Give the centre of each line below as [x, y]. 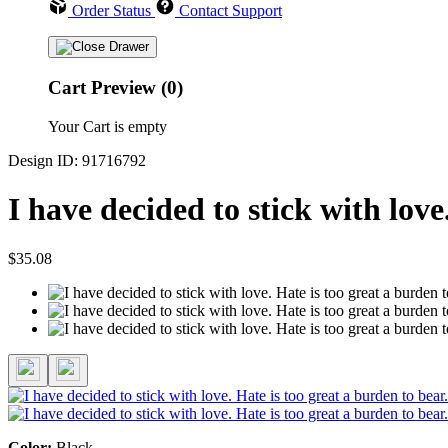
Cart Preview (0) [115, 88]
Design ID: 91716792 [77, 160]
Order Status [111, 11]
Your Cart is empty [107, 126]
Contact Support [230, 11]
